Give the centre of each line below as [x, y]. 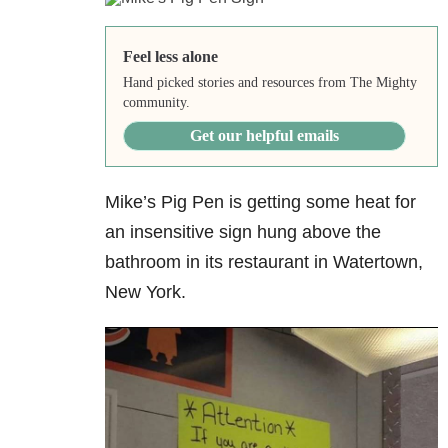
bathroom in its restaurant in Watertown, [264, 262]
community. [156, 103]
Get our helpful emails [264, 136]
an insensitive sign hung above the [243, 232]
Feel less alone [170, 57]
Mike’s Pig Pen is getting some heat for [260, 202]
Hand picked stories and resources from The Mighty [269, 83]
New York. [145, 292]
